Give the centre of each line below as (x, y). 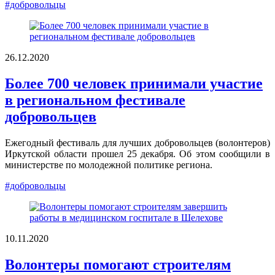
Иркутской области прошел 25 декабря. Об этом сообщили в (137, 153)
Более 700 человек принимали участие (134, 83)
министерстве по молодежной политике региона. (109, 165)
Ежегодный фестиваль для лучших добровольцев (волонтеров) (137, 142)
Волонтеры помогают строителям (118, 264)
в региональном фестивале (95, 100)
